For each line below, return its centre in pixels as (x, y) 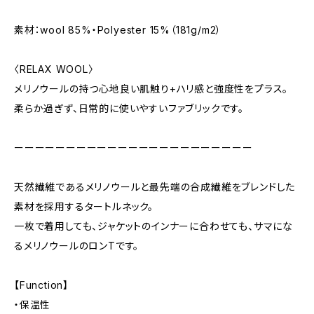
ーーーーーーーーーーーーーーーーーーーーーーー (134, 148)
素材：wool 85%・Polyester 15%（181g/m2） (118, 30)
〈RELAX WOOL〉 (54, 69)
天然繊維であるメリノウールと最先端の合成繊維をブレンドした (155, 187)
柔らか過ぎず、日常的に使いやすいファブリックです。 (129, 108)
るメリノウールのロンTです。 (77, 246)
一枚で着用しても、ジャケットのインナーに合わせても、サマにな (153, 226)
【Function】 (42, 285)
